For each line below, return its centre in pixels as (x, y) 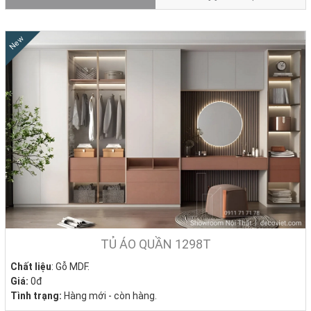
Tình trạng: (36, 296)
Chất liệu (31, 267)
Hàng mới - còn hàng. (109, 296)
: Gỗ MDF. (70, 267)
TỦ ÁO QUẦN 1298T (155, 244)
